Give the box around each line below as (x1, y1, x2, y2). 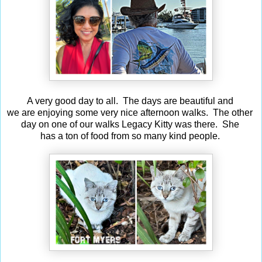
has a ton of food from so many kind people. (40, 130, 222, 141)
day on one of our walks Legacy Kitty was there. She (20, 119, 242, 129)
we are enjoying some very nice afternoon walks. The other (7, 107, 255, 118)
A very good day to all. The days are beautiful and (26, 95, 236, 106)
